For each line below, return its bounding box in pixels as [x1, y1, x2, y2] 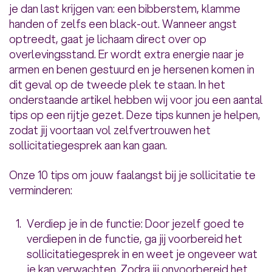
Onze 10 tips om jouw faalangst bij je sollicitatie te [9, 167, 256, 183]
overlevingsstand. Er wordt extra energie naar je [9, 46, 244, 63]
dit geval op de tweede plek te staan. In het [9, 76, 225, 93]
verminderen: [9, 182, 72, 199]
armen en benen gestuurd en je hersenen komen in [9, 61, 254, 78]
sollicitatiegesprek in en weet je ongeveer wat [27, 246, 257, 262]
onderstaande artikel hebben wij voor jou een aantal [9, 92, 263, 108]
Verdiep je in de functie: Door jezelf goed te [27, 216, 244, 232]
